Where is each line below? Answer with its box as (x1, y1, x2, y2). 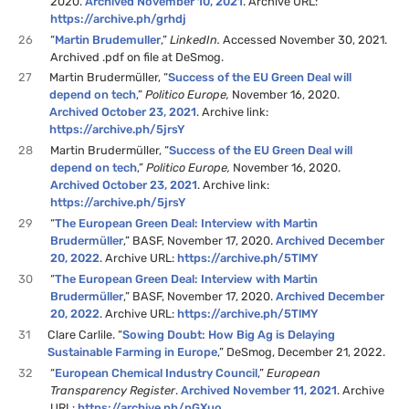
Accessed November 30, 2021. (223, 32, 388, 47)
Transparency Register (50, 383, 176, 397)
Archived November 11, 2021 (181, 383, 338, 397)
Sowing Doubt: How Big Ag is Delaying (122, 327, 336, 341)
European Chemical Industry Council (55, 365, 258, 380)
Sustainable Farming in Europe (47, 344, 218, 359)
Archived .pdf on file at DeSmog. (50, 49, 225, 64)
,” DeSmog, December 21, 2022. (217, 344, 386, 359)
